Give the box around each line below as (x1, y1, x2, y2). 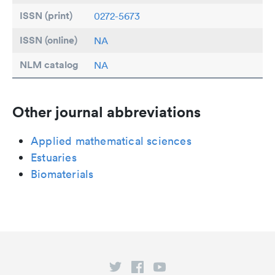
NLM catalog (20, 58, 79, 71)
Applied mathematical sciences (31, 133, 192, 148)
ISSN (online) (20, 33, 77, 47)
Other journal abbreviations (12, 102, 201, 121)
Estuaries (31, 150, 77, 165)
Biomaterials (31, 166, 94, 181)
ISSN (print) (20, 9, 72, 22)
